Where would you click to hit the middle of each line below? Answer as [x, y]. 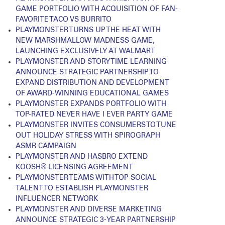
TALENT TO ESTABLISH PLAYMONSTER [82, 189]
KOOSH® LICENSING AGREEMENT [75, 167]
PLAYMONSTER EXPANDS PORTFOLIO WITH [91, 104]
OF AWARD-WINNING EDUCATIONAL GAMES [92, 94]
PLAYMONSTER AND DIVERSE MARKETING [89, 210]
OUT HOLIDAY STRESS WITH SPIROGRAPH [88, 136]
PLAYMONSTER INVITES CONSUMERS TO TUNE [96, 125]
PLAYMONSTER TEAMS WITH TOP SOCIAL [86, 178]
